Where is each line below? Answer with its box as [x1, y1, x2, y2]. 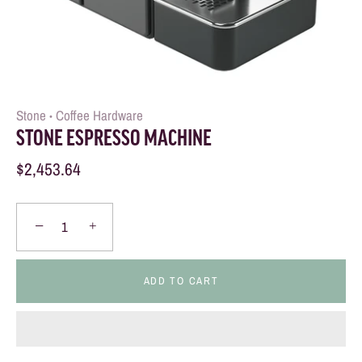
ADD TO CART [143, 273, 219, 288]
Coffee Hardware [56, 106, 143, 124]
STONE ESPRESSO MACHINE [16, 129, 212, 151]
